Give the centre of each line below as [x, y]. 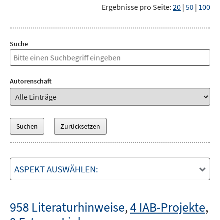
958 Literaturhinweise [67, 207]
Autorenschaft [31, 81]
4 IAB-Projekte [168, 207]
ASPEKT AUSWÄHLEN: [56, 169]
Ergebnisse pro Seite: [137, 7]
